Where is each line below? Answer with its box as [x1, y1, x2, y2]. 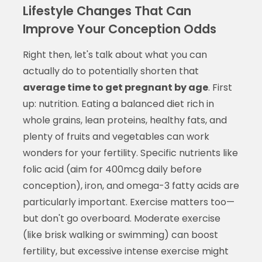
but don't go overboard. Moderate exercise [22, 211, 220, 225]
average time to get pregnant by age [22, 80, 208, 94]
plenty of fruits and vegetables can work [22, 129, 209, 143]
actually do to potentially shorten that [22, 64, 199, 78]
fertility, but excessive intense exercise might [22, 244, 229, 258]
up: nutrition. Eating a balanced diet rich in [22, 96, 214, 111]
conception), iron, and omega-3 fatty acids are [22, 178, 239, 192]
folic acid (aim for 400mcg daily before [22, 162, 202, 176]
